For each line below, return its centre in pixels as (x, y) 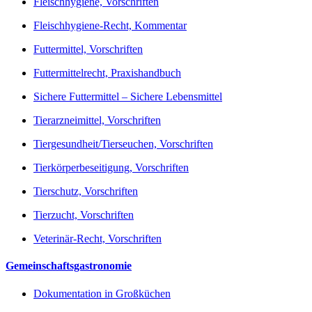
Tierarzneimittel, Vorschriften (97, 120)
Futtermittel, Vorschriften (88, 49)
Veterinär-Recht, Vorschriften (97, 239)
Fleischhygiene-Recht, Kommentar (110, 26)
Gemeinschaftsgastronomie (69, 266)
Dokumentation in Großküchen (102, 293)
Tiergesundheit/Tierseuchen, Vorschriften (123, 144)
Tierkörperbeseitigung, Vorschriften (111, 168)
